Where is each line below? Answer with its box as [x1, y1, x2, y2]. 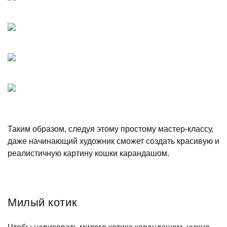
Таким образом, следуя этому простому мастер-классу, [8, 124, 213, 133]
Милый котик [8, 196, 78, 209]
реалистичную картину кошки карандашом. [8, 148, 169, 158]
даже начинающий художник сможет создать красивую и [8, 136, 219, 145]
